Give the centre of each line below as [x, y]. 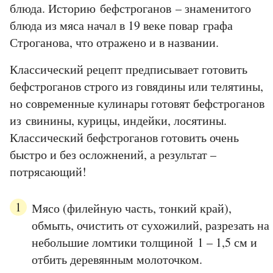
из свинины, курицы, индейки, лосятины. [118, 121]
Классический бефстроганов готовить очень [124, 138]
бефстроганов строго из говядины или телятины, [136, 87]
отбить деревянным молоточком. [117, 260]
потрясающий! [48, 172]
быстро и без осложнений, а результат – [113, 155]
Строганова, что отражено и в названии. [114, 43]
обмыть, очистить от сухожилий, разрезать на [151, 225]
